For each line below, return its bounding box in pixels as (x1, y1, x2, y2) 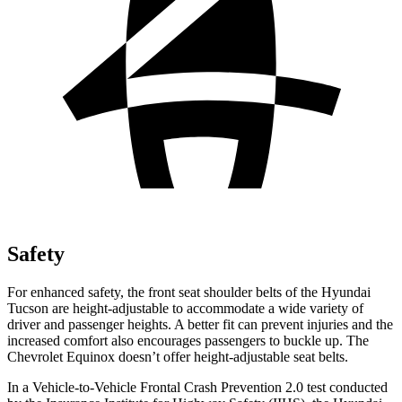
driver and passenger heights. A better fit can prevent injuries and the (7, 316, 393, 332)
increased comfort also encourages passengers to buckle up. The (7, 332, 369, 348)
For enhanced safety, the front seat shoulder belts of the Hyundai (7, 284, 371, 300)
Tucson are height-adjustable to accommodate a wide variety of (7, 300, 363, 316)
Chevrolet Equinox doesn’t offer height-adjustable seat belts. (7, 348, 348, 364)
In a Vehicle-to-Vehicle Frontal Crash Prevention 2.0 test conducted (7, 379, 388, 395)
